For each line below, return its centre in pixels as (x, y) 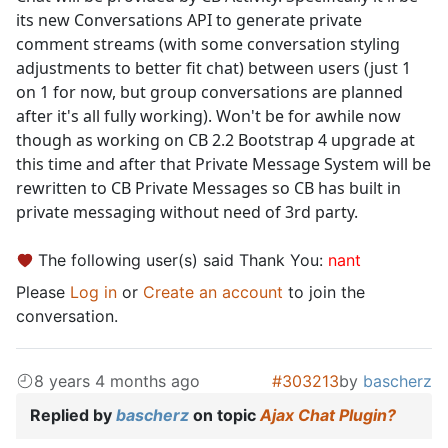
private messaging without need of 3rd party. (187, 212)
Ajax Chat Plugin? (328, 415)
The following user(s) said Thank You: (183, 260)
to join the (324, 292)
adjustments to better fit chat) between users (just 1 (213, 68)
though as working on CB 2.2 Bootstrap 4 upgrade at (215, 140)
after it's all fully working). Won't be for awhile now (208, 116)
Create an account (213, 292)
